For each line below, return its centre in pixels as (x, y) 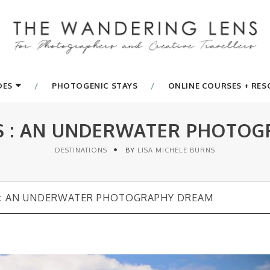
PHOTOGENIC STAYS (95, 86)
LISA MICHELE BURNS (176, 150)
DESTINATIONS (81, 150)
